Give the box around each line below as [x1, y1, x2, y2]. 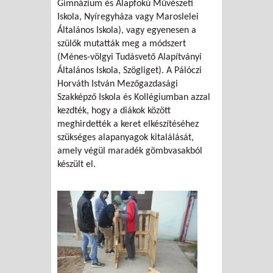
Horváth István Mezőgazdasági [57, 79, 178, 89]
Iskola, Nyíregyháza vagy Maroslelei [57, 12, 199, 22]
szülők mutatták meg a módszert [57, 38, 186, 49]
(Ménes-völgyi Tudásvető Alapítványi [57, 52, 202, 62]
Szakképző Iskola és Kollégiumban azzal [57, 92, 210, 102]
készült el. [57, 159, 96, 169]
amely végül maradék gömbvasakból [57, 146, 202, 156]
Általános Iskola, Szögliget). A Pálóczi [57, 65, 202, 76]
